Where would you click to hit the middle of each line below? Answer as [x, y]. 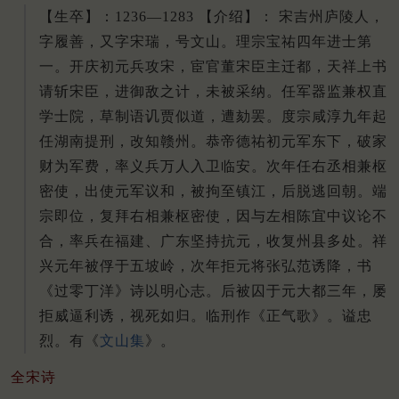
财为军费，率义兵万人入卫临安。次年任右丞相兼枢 [213, 166]
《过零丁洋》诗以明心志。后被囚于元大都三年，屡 [213, 290]
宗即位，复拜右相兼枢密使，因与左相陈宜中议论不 [213, 216]
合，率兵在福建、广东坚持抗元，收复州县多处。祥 [213, 240]
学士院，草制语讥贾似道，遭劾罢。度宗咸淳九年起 [213, 116]
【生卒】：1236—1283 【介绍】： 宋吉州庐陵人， [212, 16]
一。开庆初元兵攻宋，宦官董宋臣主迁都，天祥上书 [213, 66]
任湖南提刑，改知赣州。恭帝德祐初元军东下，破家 [213, 141]
